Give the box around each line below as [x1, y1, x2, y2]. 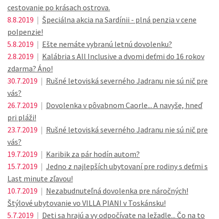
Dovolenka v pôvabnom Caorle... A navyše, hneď [46, 100, 202, 110]
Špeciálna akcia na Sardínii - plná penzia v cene [42, 15, 197, 24]
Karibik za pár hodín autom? [46, 149, 140, 159]
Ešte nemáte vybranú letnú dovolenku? [42, 39, 172, 49]
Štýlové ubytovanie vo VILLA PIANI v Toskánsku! [7, 198, 166, 208]
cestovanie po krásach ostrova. [7, 2, 110, 12]
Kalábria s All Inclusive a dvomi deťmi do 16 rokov [42, 51, 204, 61]
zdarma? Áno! [7, 64, 53, 73]
